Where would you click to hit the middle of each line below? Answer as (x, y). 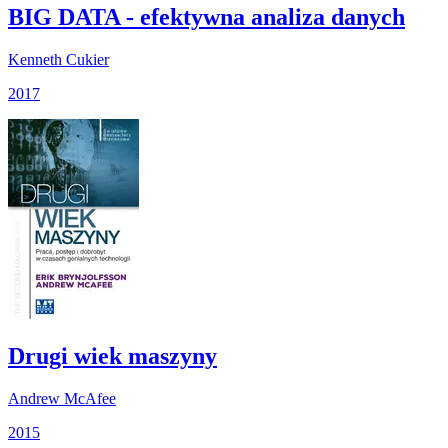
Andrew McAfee (62, 398)
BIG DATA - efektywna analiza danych (206, 16)
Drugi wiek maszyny (112, 355)
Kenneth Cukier (58, 59)
